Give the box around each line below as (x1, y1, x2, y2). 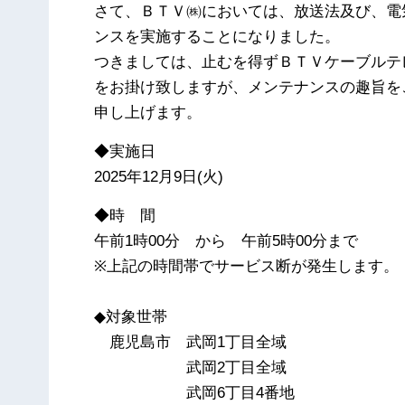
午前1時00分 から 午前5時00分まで (94, 232, 359, 250)
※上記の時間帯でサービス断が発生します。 (94, 258, 400, 276)
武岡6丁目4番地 (94, 384, 296, 402)
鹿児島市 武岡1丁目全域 (94, 334, 287, 352)
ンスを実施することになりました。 (94, 27, 341, 45)
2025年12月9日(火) (94, 168, 224, 186)
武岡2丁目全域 (94, 359, 287, 377)
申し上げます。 (94, 103, 202, 121)
